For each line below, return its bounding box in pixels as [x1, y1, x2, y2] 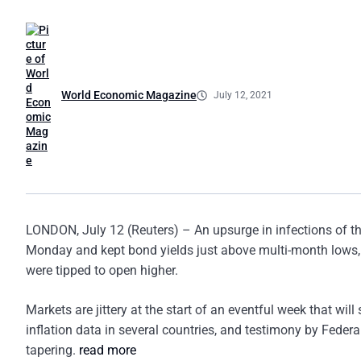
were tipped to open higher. [26, 263, 178, 278]
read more [79, 342, 136, 358]
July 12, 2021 [214, 89, 272, 101]
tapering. [26, 342, 79, 358]
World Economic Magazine [61, 89, 197, 102]
